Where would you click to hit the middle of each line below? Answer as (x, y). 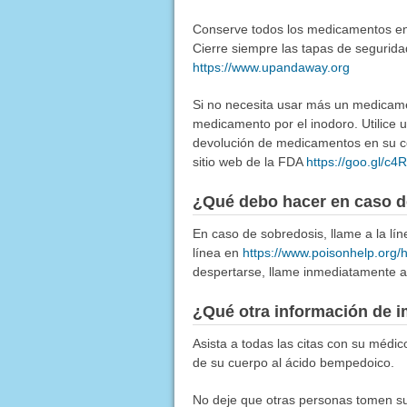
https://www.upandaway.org (271, 68)
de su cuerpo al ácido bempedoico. (293, 363)
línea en (217, 253)
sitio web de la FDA (249, 162)
